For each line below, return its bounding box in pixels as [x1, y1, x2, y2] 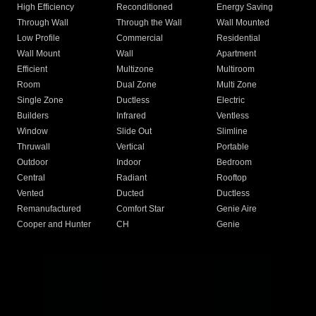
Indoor [116, 157, 142, 168]
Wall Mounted [216, 18, 269, 28]
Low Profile [17, 33, 60, 44]
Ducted [116, 188, 145, 199]
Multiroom [216, 64, 255, 75]
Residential [216, 33, 260, 44]
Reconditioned [116, 2, 174, 13]
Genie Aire [216, 204, 257, 214]
